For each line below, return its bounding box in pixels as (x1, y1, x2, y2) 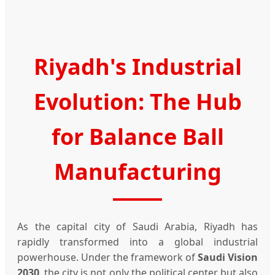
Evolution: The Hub (33, 86, 242, 117)
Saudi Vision (198, 250, 258, 264)
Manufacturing (53, 156, 222, 187)
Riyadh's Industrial (33, 51, 242, 82)
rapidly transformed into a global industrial (17, 234, 258, 249)
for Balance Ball (51, 121, 224, 152)
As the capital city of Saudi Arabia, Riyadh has (17, 219, 258, 233)
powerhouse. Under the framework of (17, 250, 198, 264)
